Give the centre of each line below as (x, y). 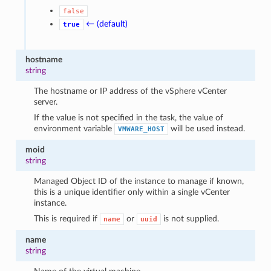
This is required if (67, 218)
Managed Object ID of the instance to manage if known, (139, 181)
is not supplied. (190, 218)
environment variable (74, 128)
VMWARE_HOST (142, 129)
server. (46, 102)
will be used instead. (207, 128)
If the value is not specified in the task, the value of (129, 117)
